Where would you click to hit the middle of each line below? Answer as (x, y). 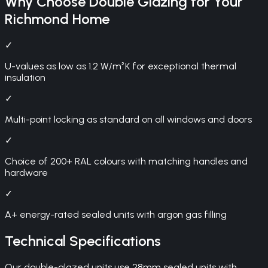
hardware (26, 173)
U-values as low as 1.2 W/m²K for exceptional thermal (121, 66)
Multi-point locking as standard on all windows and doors (128, 120)
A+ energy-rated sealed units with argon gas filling (116, 215)
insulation (25, 78)
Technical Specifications (83, 240)
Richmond (37, 19)
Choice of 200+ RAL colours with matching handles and (126, 162)
